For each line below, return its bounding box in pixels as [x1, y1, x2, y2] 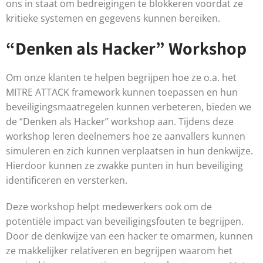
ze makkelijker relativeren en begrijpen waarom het [6, 244, 232, 258]
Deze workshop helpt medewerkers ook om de [6, 200, 212, 214]
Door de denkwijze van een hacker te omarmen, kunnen [6, 230, 253, 243]
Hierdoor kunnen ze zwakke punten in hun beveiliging [6, 159, 243, 173]
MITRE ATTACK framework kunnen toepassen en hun [6, 86, 238, 99]
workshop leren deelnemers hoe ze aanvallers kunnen [6, 130, 245, 143]
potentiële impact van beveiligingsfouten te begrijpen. [6, 215, 244, 228]
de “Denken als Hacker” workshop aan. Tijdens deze [6, 115, 234, 129]
